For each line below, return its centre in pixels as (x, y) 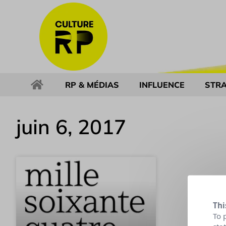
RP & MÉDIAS (92, 85)
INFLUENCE (162, 85)
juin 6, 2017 (71, 127)
